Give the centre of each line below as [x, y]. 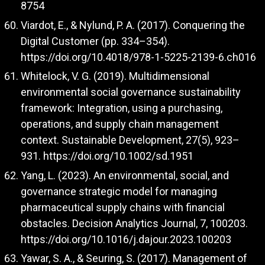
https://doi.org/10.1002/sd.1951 [118, 156]
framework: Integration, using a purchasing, [122, 108]
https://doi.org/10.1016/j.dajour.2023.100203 [126, 239]
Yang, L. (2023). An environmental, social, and [125, 175]
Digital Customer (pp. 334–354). [95, 41]
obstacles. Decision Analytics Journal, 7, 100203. [134, 223]
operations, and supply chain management [120, 124]
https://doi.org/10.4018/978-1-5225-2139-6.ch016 [138, 57]
